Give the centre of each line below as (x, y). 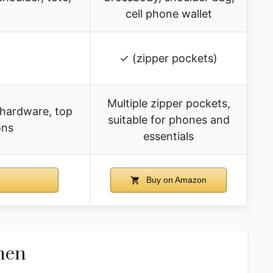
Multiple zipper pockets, (168, 103)
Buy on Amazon (175, 179)
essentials (168, 136)
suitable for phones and (168, 119)
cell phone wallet (168, 13)
